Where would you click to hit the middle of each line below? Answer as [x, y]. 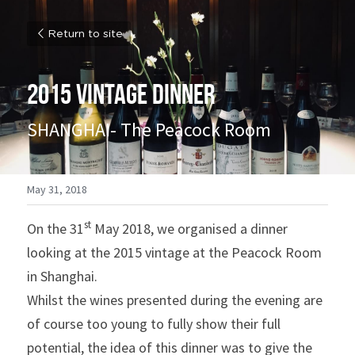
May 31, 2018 [57, 189]
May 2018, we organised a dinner [189, 229]
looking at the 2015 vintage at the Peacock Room [174, 252]
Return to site [85, 34]
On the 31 [55, 229]
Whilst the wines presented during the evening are [175, 300]
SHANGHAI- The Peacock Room [149, 130]
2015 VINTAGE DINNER [121, 94]
